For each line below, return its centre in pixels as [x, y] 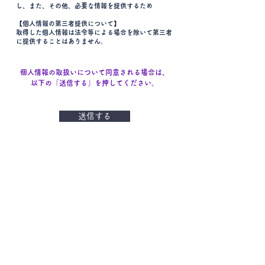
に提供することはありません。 [62, 41]
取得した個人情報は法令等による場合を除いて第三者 [94, 32]
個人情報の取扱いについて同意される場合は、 [95, 72]
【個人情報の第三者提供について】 [68, 23]
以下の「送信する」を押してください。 [95, 83]
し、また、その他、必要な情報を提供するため [84, 6]
